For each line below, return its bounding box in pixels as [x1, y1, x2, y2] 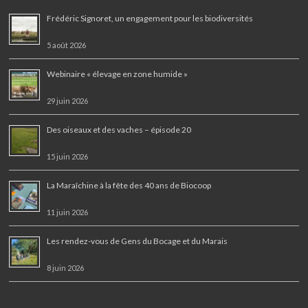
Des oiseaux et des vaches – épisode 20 [47, 124, 192, 135]
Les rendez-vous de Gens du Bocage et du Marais [47, 235, 228, 246]
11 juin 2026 [47, 207, 89, 217]
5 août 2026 [47, 40, 87, 49]
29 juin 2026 [47, 96, 89, 105]
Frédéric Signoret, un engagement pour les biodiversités [47, 12, 255, 23]
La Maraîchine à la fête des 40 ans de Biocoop [47, 179, 212, 190]
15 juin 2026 [47, 151, 89, 161]
